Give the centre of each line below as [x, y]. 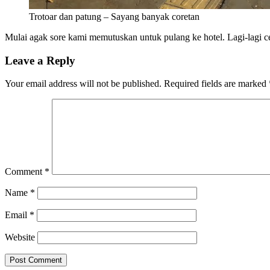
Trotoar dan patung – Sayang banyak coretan [114, 16]
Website [20, 237]
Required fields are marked [216, 84]
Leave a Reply [40, 60]
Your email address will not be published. [83, 84]
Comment [25, 172]
